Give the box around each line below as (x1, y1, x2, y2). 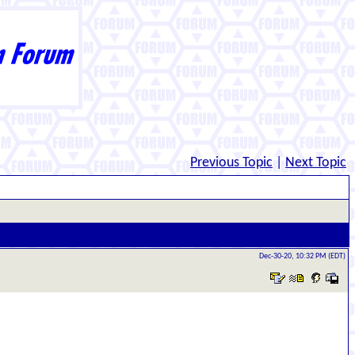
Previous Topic (190, 155, 273, 170)
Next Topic (285, 155, 346, 170)
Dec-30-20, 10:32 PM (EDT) (259, 252, 345, 261)
